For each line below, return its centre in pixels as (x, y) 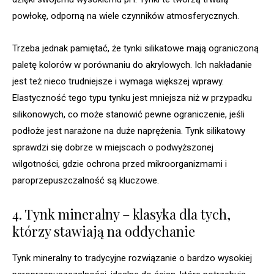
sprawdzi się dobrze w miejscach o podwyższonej (113, 148)
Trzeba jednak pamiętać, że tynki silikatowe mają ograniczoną (135, 49)
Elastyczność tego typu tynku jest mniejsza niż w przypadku (132, 98)
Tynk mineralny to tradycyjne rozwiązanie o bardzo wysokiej (132, 258)
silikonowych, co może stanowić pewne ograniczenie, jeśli (128, 115)
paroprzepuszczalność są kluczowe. (86, 181)
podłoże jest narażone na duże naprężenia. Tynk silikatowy (129, 131)
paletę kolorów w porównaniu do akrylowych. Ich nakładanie (132, 65)
